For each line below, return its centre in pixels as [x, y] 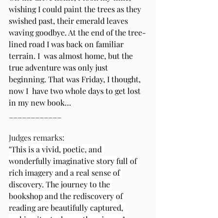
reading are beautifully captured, [67, 207]
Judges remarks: [36, 137]
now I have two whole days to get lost [76, 91]
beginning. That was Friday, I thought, [76, 79]
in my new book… [42, 102]
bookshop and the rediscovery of [67, 196]
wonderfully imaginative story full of [74, 161]
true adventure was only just [59, 67]
